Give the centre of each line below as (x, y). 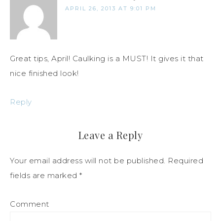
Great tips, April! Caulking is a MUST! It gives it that (107, 59)
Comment (30, 204)
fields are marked (45, 176)
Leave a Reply (110, 135)
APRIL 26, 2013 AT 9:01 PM (111, 9)
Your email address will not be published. (88, 161)
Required (184, 161)
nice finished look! (44, 74)
